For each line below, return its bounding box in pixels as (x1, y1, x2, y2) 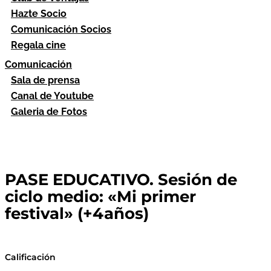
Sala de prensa (11, 74, 80, 86)
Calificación (5, 251, 56, 263)
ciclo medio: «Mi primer (5, 187, 196, 207)
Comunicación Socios (11, 24, 111, 35)
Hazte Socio (11, 8, 67, 19)
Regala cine (11, 39, 66, 51)
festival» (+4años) (5, 204, 149, 224)
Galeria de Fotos (11, 106, 87, 117)
